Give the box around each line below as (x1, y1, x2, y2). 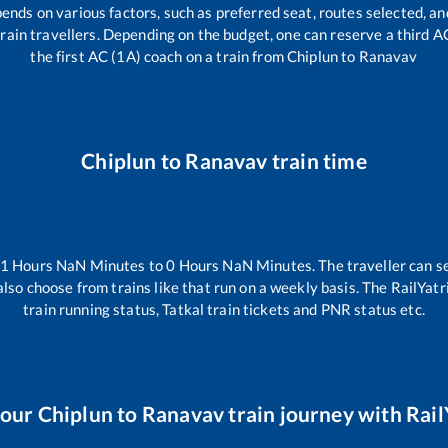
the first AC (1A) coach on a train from (30, 47, 288, 65)
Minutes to (86, 256, 167, 274)
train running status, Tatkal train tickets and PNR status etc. (23, 300, 425, 318)
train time (267, 148, 367, 173)
